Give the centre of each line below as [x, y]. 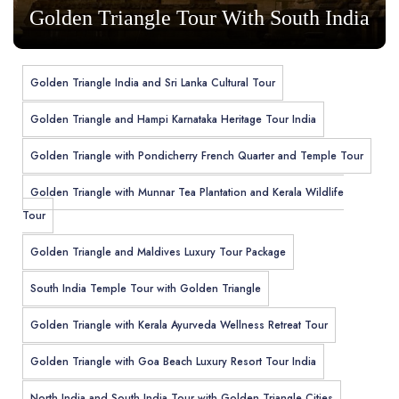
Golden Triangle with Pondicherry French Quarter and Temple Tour [197, 156]
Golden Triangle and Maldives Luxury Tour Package [158, 252]
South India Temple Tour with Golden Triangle [146, 289]
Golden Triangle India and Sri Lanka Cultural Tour [153, 83]
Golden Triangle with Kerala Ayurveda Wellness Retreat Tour [179, 326]
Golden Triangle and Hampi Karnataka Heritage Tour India [173, 120]
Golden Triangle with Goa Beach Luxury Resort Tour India [173, 362]
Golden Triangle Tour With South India [199, 18]
